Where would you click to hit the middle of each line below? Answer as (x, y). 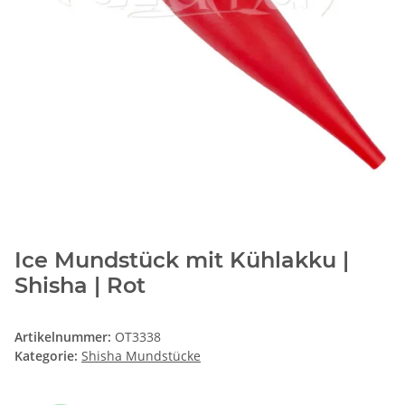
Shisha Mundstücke (141, 356)
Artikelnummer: (65, 337)
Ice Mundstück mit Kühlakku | (182, 260)
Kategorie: (48, 356)
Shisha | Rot (80, 286)
